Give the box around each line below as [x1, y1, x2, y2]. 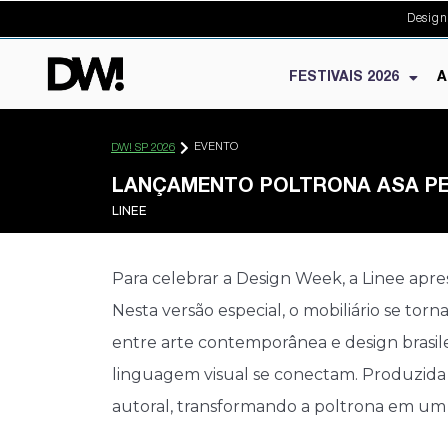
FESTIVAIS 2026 [289, 71, 400, 85]
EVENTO [194, 142, 238, 153]
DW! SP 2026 [111, 143, 175, 154]
